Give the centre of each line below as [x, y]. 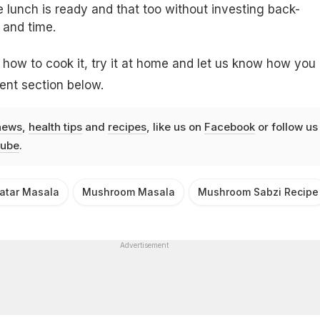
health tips [55, 127]
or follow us [286, 127]
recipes [127, 127]
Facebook [229, 127]
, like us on [175, 127]
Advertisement [144, 245]
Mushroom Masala [129, 192]
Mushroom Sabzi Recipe [258, 192]
